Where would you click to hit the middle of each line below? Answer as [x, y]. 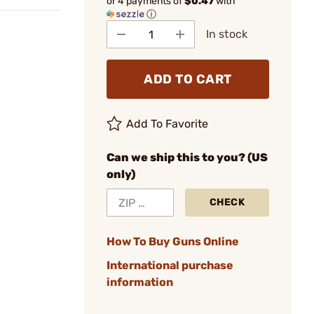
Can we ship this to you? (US [187, 157]
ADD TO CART [188, 79]
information [140, 282]
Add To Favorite [168, 124]
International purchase [170, 265]
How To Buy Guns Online [173, 241]
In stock [227, 34]
